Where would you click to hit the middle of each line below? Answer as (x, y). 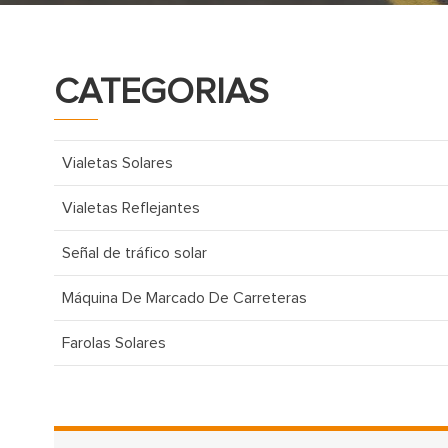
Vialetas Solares (117, 163)
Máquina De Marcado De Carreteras (184, 298)
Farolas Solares (113, 343)
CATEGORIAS (161, 93)
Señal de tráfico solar (134, 253)
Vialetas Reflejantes (130, 208)
